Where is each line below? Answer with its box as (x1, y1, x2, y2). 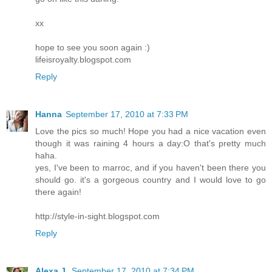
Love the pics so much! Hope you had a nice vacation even (35, 126, 266, 137)
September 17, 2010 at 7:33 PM (66, 109, 188, 120)
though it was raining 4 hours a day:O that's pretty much (35, 138, 266, 149)
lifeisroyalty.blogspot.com (35, 55, 131, 65)
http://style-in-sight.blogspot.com (35, 211, 160, 222)
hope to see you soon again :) (35, 42, 150, 53)
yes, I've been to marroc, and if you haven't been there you (35, 163, 266, 173)
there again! (35, 187, 81, 197)
